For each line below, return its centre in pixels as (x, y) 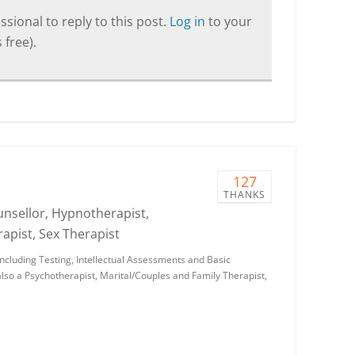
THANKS (244, 195)
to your (230, 21)
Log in (189, 21)
